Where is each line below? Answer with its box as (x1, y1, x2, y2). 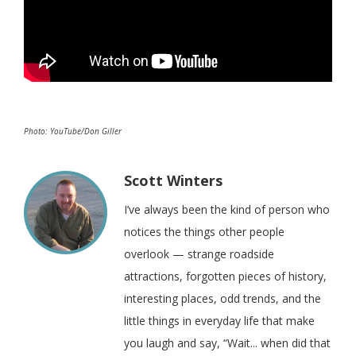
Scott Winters (124, 171, 222, 191)
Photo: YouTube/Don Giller (24, 126, 122, 137)
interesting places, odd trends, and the (124, 291, 321, 307)
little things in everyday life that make (124, 313, 315, 329)
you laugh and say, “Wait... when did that (124, 335, 331, 351)
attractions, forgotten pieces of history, (124, 269, 327, 284)
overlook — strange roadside (124, 246, 274, 262)
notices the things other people (124, 224, 284, 240)
